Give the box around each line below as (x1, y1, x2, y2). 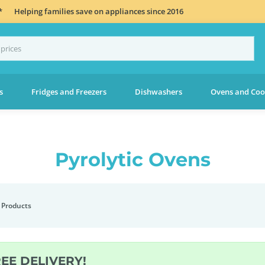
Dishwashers (134, 86, 182, 97)
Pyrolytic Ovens (54, 148, 211, 171)
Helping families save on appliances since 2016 (14, 5, 183, 17)
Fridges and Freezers (31, 86, 106, 97)
